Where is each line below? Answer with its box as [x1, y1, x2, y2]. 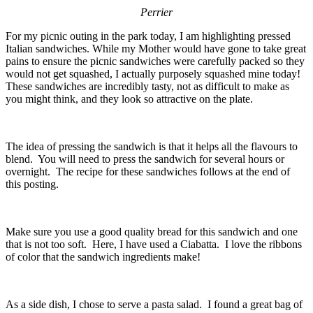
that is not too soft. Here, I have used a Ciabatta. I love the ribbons [6, 238, 302, 250]
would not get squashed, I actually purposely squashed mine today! [6, 67, 303, 80]
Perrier [140, 6, 173, 18]
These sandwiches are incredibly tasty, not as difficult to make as [6, 80, 289, 92]
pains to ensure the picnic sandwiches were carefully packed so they [6, 54, 305, 67]
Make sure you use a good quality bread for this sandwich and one [6, 225, 298, 238]
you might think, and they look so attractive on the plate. [6, 92, 253, 105]
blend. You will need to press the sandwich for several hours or [6, 152, 284, 165]
